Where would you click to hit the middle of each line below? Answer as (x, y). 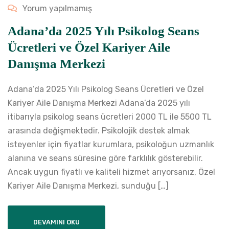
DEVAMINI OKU (56, 222)
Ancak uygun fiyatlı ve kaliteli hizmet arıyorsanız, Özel (111, 172)
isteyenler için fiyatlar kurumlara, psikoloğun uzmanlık (111, 145)
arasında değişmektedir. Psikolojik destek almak (99, 131)
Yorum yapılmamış (56, 9)
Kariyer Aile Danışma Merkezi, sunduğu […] (88, 186)
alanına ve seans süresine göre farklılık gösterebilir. (105, 158)
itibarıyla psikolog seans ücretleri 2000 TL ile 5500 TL (110, 117)
